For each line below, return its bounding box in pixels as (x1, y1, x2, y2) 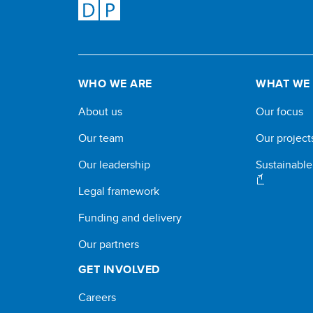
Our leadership (78, 156, 150, 173)
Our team (78, 130, 124, 146)
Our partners (78, 236, 139, 252)
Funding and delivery (78, 210, 182, 226)
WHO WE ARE (78, 75, 152, 92)
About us (78, 103, 122, 119)
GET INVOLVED (78, 261, 160, 277)
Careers (78, 289, 116, 305)
